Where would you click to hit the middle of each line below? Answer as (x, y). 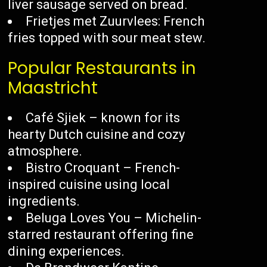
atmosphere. (45, 151)
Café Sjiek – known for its (103, 118)
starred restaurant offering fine (101, 235)
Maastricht (53, 88)
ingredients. (44, 201)
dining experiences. (66, 252)
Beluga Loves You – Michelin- (114, 218)
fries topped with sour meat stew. (107, 38)
